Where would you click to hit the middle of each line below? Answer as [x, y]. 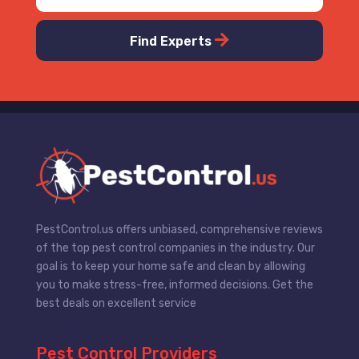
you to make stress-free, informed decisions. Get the [174, 285]
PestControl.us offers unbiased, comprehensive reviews [179, 230]
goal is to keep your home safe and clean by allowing [170, 267]
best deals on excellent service [116, 304]
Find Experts [172, 42]
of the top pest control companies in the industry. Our [175, 248]
